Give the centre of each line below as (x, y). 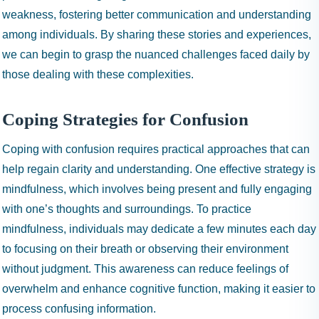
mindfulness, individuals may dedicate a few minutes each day (159, 229)
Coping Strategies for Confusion (125, 119)
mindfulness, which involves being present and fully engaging (157, 189)
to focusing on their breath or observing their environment (145, 249)
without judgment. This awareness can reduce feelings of (145, 269)
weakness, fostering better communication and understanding (157, 15)
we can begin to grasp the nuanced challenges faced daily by (156, 54)
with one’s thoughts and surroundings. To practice (127, 209)
